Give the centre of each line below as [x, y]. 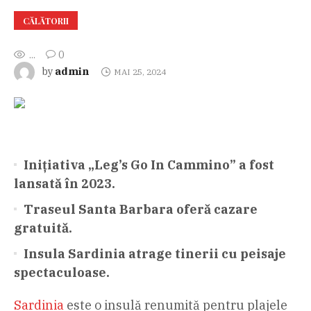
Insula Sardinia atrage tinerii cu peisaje [155, 253]
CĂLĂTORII [46, 20]
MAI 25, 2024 [140, 72]
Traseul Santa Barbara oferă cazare [141, 209]
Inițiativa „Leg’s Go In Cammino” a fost [149, 165]
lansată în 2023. [65, 183]
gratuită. [43, 228]
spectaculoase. [62, 272]
